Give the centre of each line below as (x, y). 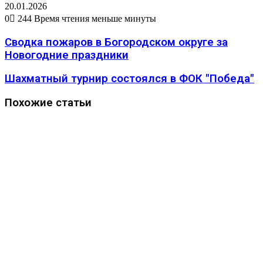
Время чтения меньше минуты (95, 18)
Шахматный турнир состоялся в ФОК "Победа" (129, 79)
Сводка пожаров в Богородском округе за (116, 42)
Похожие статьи (48, 102)
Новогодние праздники (67, 55)
